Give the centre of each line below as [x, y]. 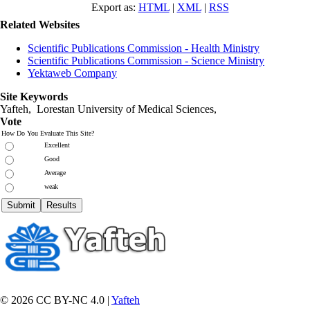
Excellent [57, 145]
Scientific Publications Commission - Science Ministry [146, 60]
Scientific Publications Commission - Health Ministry [144, 48]
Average [55, 172]
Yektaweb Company [72, 73]
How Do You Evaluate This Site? [48, 133]
